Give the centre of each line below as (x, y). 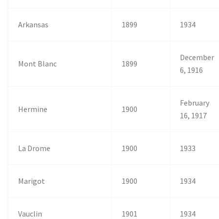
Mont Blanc (38, 63)
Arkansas (33, 24)
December (197, 57)
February (195, 102)
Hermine (33, 109)
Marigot (32, 181)
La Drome (34, 148)
